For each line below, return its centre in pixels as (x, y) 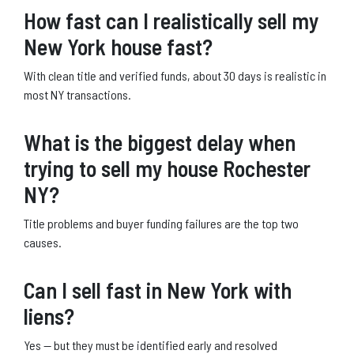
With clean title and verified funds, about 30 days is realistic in (175, 75)
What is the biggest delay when (160, 142)
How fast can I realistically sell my (171, 20)
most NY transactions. (77, 94)
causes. (43, 242)
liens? (49, 316)
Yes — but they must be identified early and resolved (151, 345)
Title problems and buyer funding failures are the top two (161, 223)
